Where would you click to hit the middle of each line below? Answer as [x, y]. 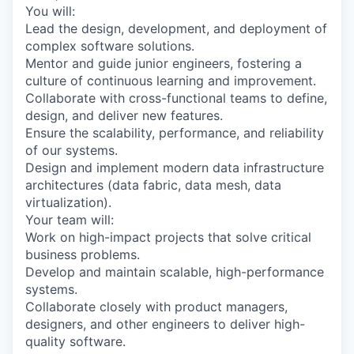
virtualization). [68, 203]
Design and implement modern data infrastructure [175, 168]
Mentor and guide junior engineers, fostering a [164, 64]
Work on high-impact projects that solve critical [168, 237]
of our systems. [72, 151]
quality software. [75, 342]
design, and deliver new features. [124, 116]
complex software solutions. [110, 46]
